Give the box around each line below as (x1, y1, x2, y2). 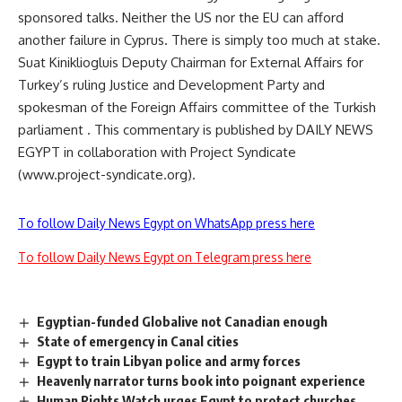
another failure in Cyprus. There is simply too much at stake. (18, 31, 380, 48)
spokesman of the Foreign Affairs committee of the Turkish (18, 99, 376, 116)
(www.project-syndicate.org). (18, 166, 196, 183)
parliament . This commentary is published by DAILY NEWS (18, 121, 373, 138)
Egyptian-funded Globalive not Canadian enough (37, 313, 328, 329)
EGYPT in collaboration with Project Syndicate (18, 144, 296, 161)
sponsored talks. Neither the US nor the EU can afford (18, 9, 344, 26)
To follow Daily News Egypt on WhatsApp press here (18, 215, 315, 231)
